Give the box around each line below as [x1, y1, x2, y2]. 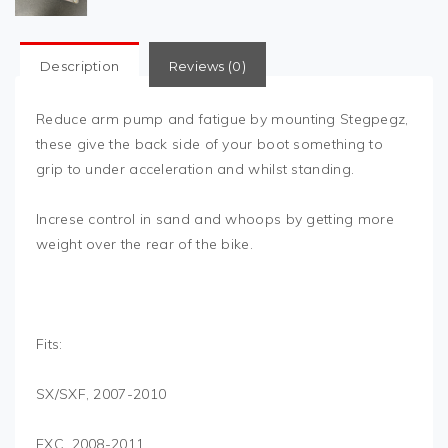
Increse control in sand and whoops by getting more [36, 209, 394, 228]
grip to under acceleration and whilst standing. [36, 159, 355, 178]
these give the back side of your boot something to [36, 134, 383, 153]
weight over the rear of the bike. [36, 234, 253, 253]
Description [40, 57, 120, 74]
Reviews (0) [168, 57, 246, 74]
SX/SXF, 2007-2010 [36, 384, 167, 403]
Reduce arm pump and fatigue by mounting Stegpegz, [36, 109, 409, 128]
